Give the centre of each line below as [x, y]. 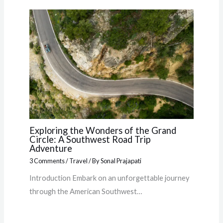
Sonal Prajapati [121, 161]
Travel [78, 161]
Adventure [51, 149]
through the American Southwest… [86, 192]
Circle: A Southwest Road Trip [90, 140]
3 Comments [47, 161]
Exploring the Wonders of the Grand [103, 131]
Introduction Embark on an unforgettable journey [109, 178]
